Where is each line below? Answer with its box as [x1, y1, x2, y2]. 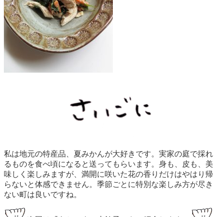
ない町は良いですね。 [4, 190, 81, 199]
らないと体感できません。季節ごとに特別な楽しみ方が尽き [4, 180, 213, 188]
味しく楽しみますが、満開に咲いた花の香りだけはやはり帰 [4, 170, 213, 178]
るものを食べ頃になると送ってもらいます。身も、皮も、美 [4, 159, 213, 168]
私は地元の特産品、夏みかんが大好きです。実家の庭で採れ [4, 149, 213, 158]
